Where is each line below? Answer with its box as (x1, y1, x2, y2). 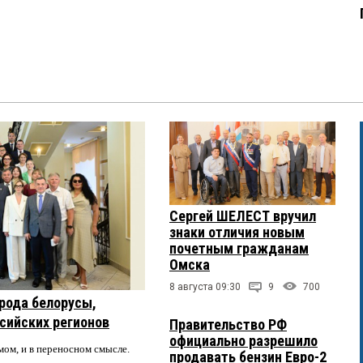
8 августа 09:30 (169, 280, 241, 293)
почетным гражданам (169, 239, 309, 257)
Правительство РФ (169, 315, 287, 333)
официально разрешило (169, 331, 318, 349)
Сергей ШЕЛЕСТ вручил (169, 207, 316, 224)
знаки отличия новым (169, 223, 305, 241)
